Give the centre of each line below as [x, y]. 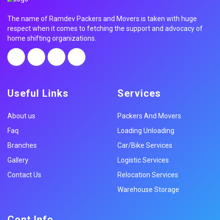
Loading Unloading [146, 130]
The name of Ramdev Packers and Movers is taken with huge [102, 18]
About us [21, 116]
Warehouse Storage [148, 189]
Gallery [18, 160]
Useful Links [38, 93]
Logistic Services [143, 160]
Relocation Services [148, 175]
